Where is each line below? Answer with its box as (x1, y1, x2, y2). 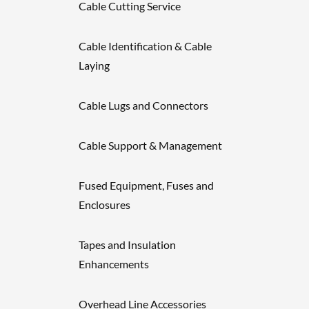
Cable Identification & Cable (79, 39, 212, 52)
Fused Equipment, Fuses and (79, 179, 214, 192)
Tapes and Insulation (79, 238, 176, 251)
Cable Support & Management (79, 139, 222, 152)
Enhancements (79, 257, 149, 270)
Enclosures (79, 198, 130, 211)
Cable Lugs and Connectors (79, 99, 208, 112)
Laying (79, 59, 110, 72)
